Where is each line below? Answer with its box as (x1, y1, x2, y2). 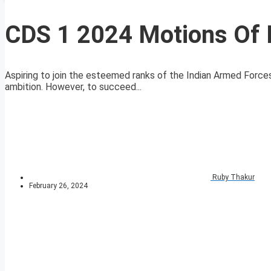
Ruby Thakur (212, 173, 255, 182)
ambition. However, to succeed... (5, 81, 142, 93)
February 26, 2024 (29, 181, 88, 191)
